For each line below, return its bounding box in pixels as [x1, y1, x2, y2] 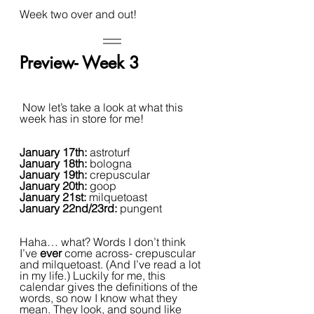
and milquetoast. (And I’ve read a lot [20, 257, 203, 271]
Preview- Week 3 [20, 52, 139, 74]
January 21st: [20, 190, 89, 204]
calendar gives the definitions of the [20, 280, 200, 294]
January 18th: [20, 156, 90, 170]
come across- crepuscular [64, 246, 198, 260]
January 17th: [20, 145, 90, 159]
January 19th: [20, 168, 90, 182]
